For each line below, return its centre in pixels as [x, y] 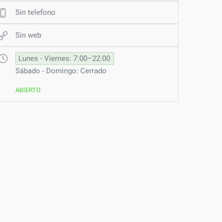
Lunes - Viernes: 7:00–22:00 [64, 59]
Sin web [28, 35]
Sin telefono [35, 13]
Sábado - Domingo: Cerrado [61, 71]
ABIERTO [28, 90]
